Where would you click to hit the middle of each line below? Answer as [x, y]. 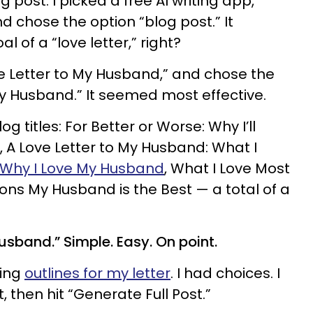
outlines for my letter [97, 273]
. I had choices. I [225, 273]
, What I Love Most [227, 168]
